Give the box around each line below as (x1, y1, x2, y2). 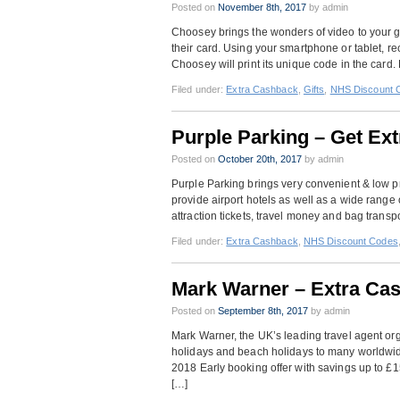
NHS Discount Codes (303, 236, 398, 246)
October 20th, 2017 (218, 154, 302, 164)
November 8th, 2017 (218, 2, 306, 12)
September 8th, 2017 (218, 305, 308, 316)
